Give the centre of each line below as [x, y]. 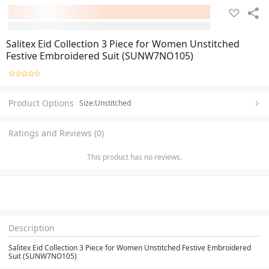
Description [32, 228]
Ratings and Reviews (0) [56, 133]
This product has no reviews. [134, 157]
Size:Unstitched [105, 103]
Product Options [41, 103]
